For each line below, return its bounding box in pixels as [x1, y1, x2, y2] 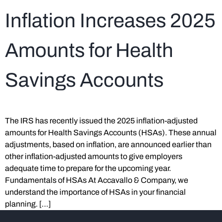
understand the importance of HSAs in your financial [5, 188, 186, 196]
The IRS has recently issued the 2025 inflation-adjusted [5, 116, 198, 125]
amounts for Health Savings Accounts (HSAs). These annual [5, 128, 217, 137]
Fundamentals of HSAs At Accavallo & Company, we [5, 176, 188, 184]
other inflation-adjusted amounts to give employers [5, 152, 182, 161]
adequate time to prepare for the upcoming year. [5, 164, 171, 172]
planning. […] [5, 200, 51, 208]
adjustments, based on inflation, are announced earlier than [5, 140, 212, 149]
